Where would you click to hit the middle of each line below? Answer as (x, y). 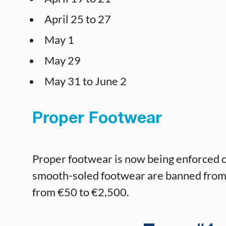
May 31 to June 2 (86, 81)
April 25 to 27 (78, 19)
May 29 (63, 61)
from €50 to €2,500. (81, 192)
